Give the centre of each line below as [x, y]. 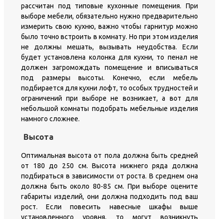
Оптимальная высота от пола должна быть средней [109, 155]
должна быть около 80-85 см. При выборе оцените [109, 186]
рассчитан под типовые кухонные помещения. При [109, 6]
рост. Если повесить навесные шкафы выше [109, 207]
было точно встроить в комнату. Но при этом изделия [109, 37]
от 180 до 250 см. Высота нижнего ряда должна [109, 165]
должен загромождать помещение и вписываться [109, 68]
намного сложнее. [50, 119]
